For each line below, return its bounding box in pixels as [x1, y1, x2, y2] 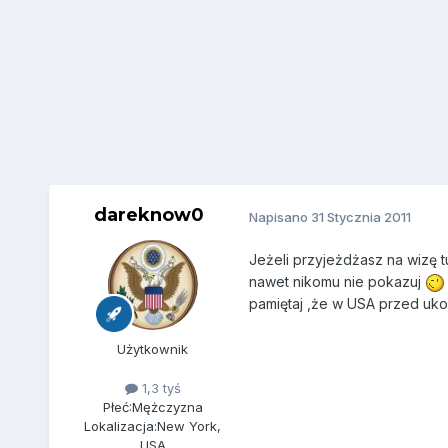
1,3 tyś [137, 380, 181, 397]
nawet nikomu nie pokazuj [248, 273, 425, 291]
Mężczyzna [131, 399, 203, 416]
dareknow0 [93, 204, 204, 227]
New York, [157, 418, 222, 435]
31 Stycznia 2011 [310, 208, 411, 225]
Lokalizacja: [84, 418, 158, 435]
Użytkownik [117, 341, 189, 358]
